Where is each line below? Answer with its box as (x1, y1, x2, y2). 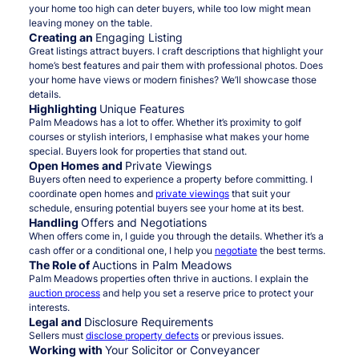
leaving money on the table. (28, 17, 152, 30)
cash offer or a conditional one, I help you (28, 244, 215, 257)
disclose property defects (85, 329, 199, 342)
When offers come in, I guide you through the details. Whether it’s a (28, 230, 324, 243)
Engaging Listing (95, 30, 183, 45)
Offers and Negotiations (80, 216, 207, 230)
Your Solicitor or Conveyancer (104, 343, 260, 357)
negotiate (214, 244, 257, 257)
